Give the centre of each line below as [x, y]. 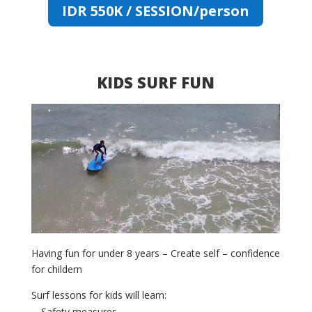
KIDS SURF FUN [155, 82]
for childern [56, 269]
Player [44, 127]
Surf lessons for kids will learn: [99, 295]
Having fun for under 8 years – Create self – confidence [155, 253]
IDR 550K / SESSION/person [155, 11]
